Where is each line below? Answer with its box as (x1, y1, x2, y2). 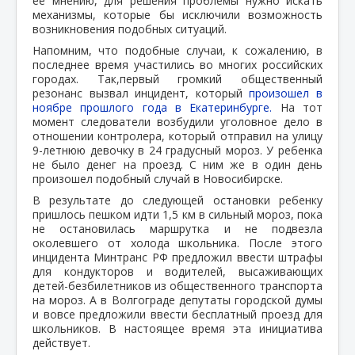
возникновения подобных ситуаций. (32, 21, 227, 36)
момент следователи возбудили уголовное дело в (32, 113, 323, 129)
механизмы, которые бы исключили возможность (32, 6, 323, 22)
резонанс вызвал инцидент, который (32, 85, 250, 101)
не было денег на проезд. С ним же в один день (32, 156, 323, 172)
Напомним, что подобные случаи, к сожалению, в (32, 42, 323, 58)
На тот (280, 99, 323, 115)
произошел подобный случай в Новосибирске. (32, 170, 283, 186)
